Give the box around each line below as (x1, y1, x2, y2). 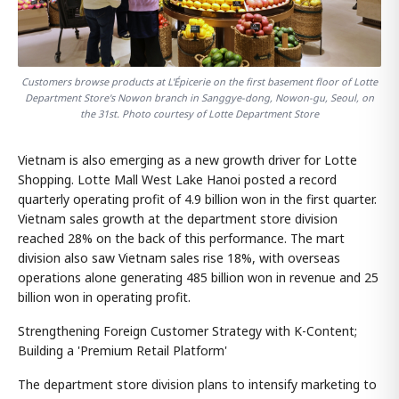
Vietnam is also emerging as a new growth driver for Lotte (18, 151, 357, 168)
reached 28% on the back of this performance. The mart (18, 229, 345, 247)
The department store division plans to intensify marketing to (18, 375, 377, 393)
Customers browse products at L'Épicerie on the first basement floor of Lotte (21, 74, 378, 88)
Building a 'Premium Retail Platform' (18, 341, 227, 359)
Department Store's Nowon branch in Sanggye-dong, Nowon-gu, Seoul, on (25, 90, 374, 104)
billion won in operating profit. (18, 288, 191, 305)
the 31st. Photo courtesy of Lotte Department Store (80, 106, 319, 120)
